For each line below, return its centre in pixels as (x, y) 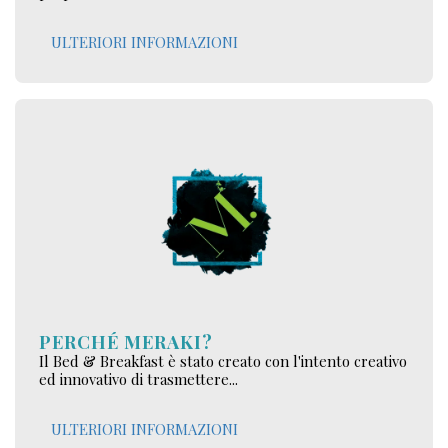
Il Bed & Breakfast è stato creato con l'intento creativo (223, 361)
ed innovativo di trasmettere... (138, 379)
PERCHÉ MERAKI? (126, 342)
